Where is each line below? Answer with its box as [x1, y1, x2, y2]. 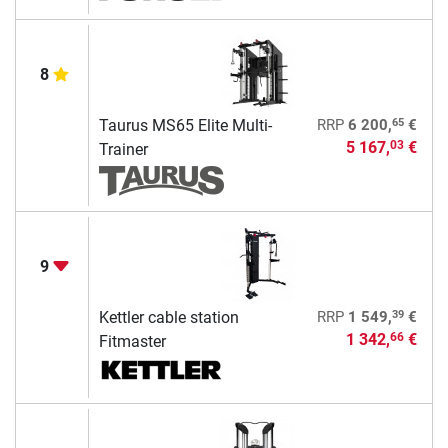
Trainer [98, 139, 148, 159]
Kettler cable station [98, 307, 239, 327]
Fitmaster [98, 331, 166, 351]
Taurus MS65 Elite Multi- [98, 115, 272, 135]
